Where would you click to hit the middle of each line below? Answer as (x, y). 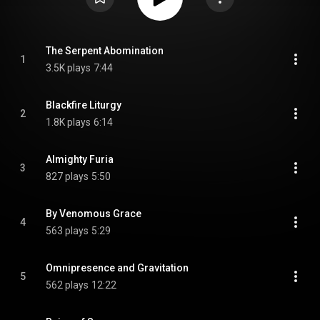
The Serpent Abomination (105, 51)
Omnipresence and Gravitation (117, 268)
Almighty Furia (80, 159)
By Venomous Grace (94, 214)
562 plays (67, 285)
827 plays (67, 176)
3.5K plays (68, 68)
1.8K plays (68, 122)
